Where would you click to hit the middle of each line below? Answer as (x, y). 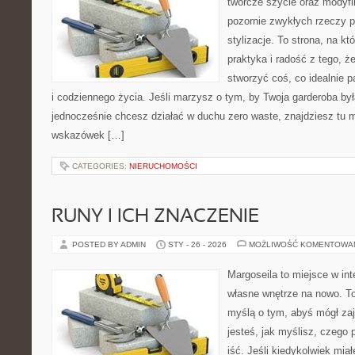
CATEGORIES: (101, 166)
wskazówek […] (88, 135)
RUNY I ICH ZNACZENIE (155, 217)
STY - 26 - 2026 (197, 244)
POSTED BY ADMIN (110, 244)
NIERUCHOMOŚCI (163, 166)
